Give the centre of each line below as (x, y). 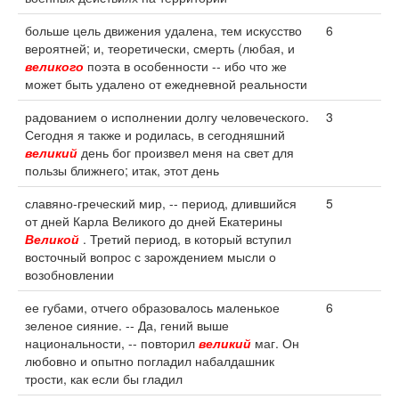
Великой (52, 239)
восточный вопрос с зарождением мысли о (151, 256)
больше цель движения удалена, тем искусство (163, 30)
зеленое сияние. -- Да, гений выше (127, 325)
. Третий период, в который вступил (185, 239)
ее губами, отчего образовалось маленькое (152, 307)
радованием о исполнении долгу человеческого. (167, 117)
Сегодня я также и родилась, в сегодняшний (155, 134)
